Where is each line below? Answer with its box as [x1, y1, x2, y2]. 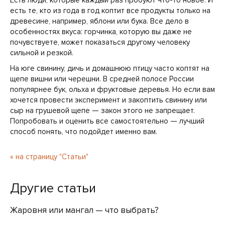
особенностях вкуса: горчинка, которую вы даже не [10, 27, 192, 36]
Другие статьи [10, 180, 96, 196]
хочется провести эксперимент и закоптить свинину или [10, 95, 207, 104]
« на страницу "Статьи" [10, 152, 88, 161]
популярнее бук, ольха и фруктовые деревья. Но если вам [10, 85, 215, 94]
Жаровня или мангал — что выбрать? [10, 205, 159, 215]
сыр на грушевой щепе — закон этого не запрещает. [10, 106, 195, 115]
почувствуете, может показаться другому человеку [10, 38, 190, 47]
